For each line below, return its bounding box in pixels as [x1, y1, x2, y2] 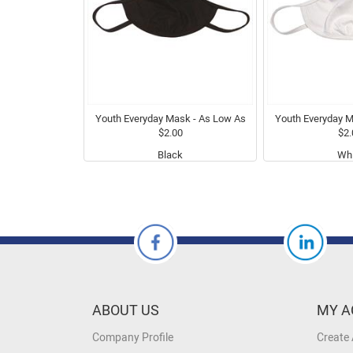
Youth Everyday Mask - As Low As [95, 112, 246, 124]
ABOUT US [92, 302, 159, 319]
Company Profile [92, 331, 173, 344]
